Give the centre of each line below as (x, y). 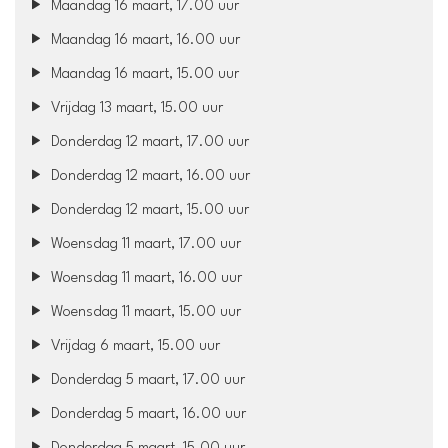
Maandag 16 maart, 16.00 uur (144, 40)
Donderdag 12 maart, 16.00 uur (149, 176)
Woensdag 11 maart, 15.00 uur (144, 312)
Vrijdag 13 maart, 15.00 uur (135, 108)
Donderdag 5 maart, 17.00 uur (146, 380)
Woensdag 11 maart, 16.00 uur (145, 278)
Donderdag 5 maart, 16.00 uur (147, 414)
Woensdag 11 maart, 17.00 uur (144, 244)
